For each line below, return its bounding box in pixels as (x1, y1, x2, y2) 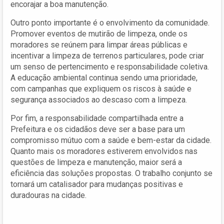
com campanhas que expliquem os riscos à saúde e (10, 83, 191, 93)
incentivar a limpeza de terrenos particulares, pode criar (10, 50, 204, 60)
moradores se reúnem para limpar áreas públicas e (10, 39, 187, 49)
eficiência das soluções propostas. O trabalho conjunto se (10, 168, 212, 178)
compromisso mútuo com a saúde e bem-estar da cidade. (10, 135, 211, 145)
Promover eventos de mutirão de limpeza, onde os (10, 28, 187, 38)
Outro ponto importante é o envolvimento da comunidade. (10, 17, 209, 27)
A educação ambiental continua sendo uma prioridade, (10, 72, 197, 82)
